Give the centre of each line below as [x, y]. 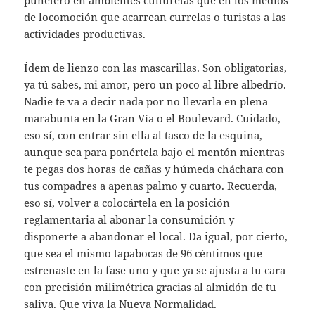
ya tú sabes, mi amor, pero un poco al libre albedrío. [155, 84]
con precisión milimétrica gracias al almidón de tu [150, 287]
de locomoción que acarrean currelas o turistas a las [155, 17]
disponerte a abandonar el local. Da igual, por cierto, [156, 236]
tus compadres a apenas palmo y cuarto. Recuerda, [151, 185]
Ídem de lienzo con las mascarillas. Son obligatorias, [156, 67]
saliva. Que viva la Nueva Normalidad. [121, 303]
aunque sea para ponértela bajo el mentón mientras [155, 152]
